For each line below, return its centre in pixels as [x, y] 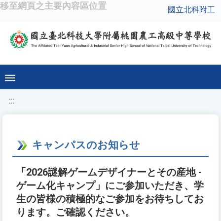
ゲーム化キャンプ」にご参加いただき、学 [110, 186]
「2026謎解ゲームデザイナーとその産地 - [109, 173]
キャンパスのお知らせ [86, 145]
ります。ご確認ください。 [75, 213]
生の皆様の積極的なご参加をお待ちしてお [110, 199]
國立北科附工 [191, 10]
